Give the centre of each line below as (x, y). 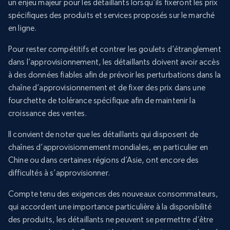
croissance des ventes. (48, 113)
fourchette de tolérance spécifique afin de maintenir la (102, 101)
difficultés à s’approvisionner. (59, 173)
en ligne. (23, 28)
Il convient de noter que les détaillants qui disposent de (103, 135)
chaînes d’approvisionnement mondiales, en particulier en (108, 147)
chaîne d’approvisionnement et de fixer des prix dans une (107, 88)
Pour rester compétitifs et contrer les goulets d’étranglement (115, 49)
